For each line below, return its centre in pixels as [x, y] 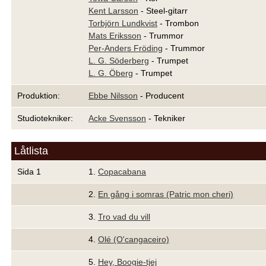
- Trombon [178, 23]
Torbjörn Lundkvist [123, 23]
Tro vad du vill [124, 217]
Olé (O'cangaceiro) [134, 239]
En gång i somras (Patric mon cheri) [166, 194]
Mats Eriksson [115, 36]
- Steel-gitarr [163, 11]
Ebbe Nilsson [113, 96]
